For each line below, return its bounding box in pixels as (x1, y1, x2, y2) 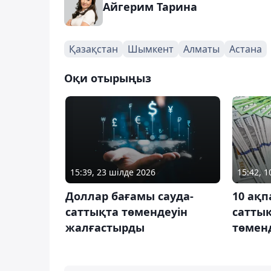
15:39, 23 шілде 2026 (70, 166, 155, 178)
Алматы (183, 42, 220, 56)
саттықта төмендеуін (65, 204, 188, 219)
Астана (229, 42, 262, 56)
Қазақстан (69, 42, 118, 56)
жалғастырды (65, 220, 145, 235)
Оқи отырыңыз (64, 70, 151, 85)
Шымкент (128, 42, 174, 56)
